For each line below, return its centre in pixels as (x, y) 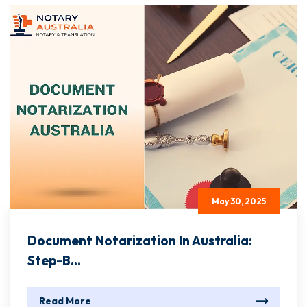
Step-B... (54, 261)
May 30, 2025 (239, 201)
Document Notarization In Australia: (140, 241)
